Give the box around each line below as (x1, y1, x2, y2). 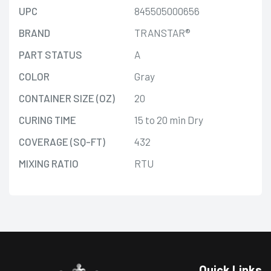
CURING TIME (19, 113, 76, 126)
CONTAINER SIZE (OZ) (19, 91, 115, 104)
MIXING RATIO (19, 157, 79, 169)
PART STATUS (19, 48, 82, 60)
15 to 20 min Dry (134, 113, 203, 126)
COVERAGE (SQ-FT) (19, 135, 105, 148)
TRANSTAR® (134, 26, 191, 39)
